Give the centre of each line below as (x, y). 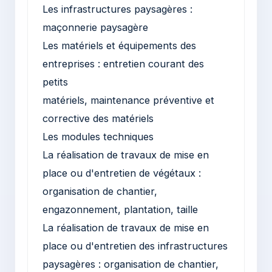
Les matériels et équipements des (119, 45)
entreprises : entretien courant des (123, 63)
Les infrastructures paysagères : (117, 9)
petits (55, 82)
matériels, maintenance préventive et (128, 100)
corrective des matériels (98, 118)
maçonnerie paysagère (95, 27)
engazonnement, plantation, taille (120, 209)
